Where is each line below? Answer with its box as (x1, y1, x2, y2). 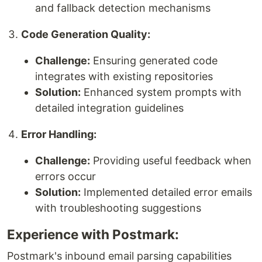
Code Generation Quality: (21, 27, 150, 40)
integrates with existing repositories (35, 70, 213, 82)
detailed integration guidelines (35, 101, 184, 114)
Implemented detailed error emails (81, 185, 252, 198)
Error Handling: (21, 127, 96, 140)
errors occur (35, 170, 96, 182)
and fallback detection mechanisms (35, 1, 211, 14)
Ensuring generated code (90, 54, 218, 67)
